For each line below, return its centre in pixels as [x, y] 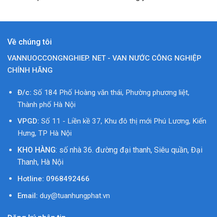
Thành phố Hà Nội [46, 104]
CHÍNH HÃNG [30, 70]
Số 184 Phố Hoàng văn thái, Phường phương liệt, [110, 92]
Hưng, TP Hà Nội [44, 133]
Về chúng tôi [30, 42]
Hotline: [31, 179]
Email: [27, 196]
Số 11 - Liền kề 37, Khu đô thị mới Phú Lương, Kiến [123, 121]
